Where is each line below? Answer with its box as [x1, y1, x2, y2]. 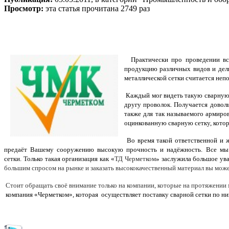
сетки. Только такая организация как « [4, 155, 114, 163]
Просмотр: [4, 4, 45, 13]
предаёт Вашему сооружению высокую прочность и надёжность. [4, 146, 202, 154]
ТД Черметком [114, 155, 156, 163]
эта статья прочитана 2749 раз [45, 4, 150, 13]
